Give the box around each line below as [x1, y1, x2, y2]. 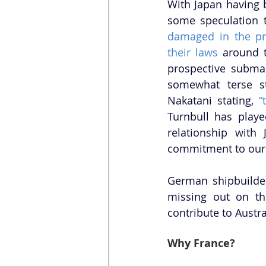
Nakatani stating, [167, 93, 259, 107]
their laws [167, 45, 218, 59]
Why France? [167, 235, 235, 251]
